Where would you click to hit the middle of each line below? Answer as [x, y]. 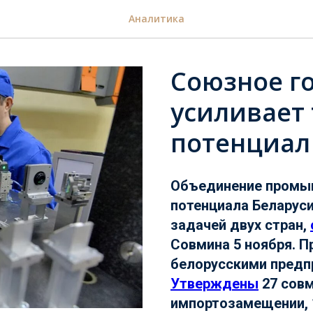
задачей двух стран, [240, 225]
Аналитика [156, 19]
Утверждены [214, 284]
